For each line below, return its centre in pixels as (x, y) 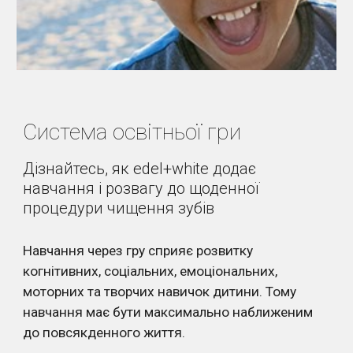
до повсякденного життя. (104, 333)
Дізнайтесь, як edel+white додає (140, 169)
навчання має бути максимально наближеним (168, 312)
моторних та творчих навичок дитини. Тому (160, 292)
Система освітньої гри (132, 132)
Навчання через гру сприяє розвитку (138, 251)
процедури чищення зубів (119, 208)
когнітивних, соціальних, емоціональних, (150, 271)
